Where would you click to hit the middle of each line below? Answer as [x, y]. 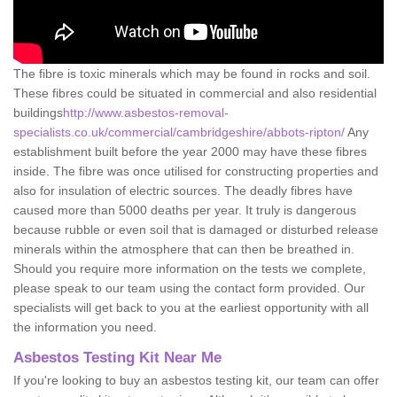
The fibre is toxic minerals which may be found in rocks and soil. [192, 73]
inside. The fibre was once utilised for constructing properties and [196, 171]
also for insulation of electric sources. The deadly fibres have [183, 190]
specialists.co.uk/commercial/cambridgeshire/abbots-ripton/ [180, 132]
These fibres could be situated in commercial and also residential [195, 93]
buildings [38, 112]
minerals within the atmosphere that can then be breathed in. [184, 249]
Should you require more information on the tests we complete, [190, 268]
